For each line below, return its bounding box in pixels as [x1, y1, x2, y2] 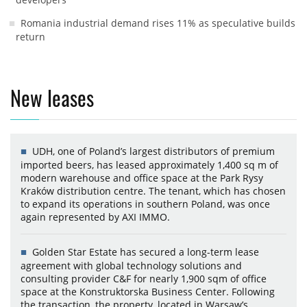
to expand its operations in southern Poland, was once [21, 197, 270, 210]
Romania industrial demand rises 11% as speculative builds [21, 16, 295, 29]
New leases [10, 82, 94, 113]
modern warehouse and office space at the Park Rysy [21, 171, 263, 184]
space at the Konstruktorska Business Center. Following [21, 284, 275, 298]
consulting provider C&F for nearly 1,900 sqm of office [21, 271, 267, 285]
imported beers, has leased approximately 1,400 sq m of [21, 158, 278, 171]
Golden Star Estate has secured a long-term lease [32, 245, 259, 258]
